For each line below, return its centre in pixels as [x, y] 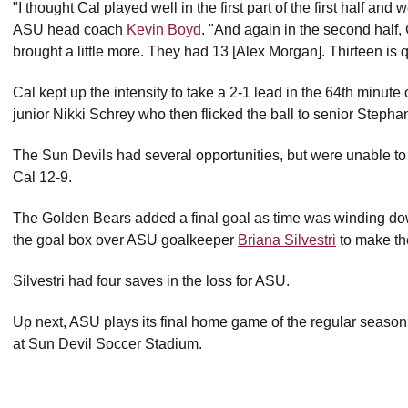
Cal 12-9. [42, 177]
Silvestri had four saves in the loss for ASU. [151, 281]
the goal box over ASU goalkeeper [125, 240]
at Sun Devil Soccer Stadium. [107, 344]
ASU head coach [70, 30]
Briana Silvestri [287, 240]
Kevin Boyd [164, 30]
